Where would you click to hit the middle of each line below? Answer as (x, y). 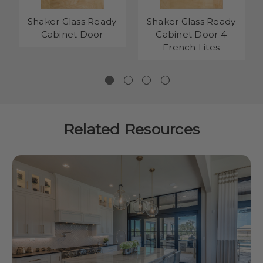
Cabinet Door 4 (191, 34)
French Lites (191, 47)
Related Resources (131, 129)
